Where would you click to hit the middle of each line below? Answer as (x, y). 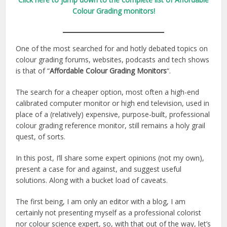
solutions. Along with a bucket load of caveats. (92, 180)
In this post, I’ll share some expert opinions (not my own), (110, 158)
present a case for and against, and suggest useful (99, 169)
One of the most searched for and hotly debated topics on (112, 48)
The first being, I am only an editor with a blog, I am (101, 201)
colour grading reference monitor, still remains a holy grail (111, 125)
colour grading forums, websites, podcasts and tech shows (113, 60)
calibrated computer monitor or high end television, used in (113, 103)
